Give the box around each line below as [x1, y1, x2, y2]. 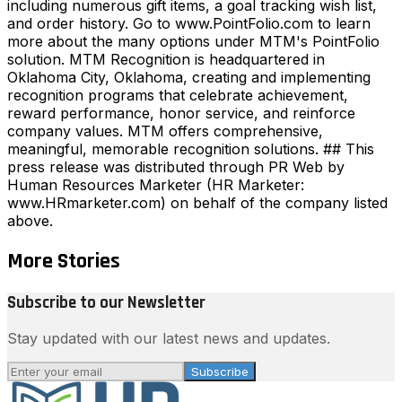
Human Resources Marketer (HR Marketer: [7, 175, 304, 194]
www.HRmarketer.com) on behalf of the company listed [7, 193, 388, 212]
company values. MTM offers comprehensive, [7, 121, 323, 140]
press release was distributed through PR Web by [7, 157, 345, 176]
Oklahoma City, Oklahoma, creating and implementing [7, 67, 371, 86]
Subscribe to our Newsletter [7, 292, 205, 313]
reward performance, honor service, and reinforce [7, 103, 355, 122]
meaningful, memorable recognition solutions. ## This [7, 139, 374, 158]
